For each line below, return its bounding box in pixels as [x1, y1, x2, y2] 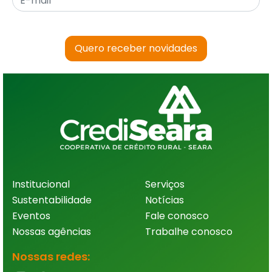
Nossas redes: [12, 249, 90, 264]
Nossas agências [12, 225, 91, 239]
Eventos [12, 209, 50, 223]
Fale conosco [145, 209, 209, 223]
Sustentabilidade [12, 193, 92, 207]
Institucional [12, 177, 70, 191]
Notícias [145, 193, 184, 207]
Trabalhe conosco [145, 225, 233, 239]
